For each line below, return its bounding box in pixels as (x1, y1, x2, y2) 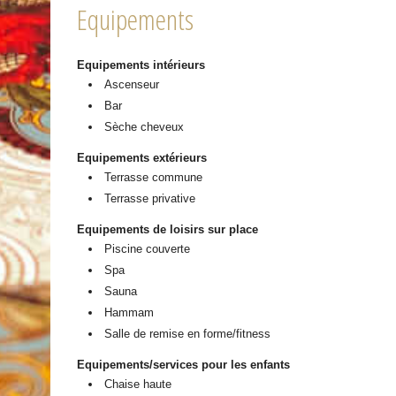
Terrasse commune (104, 170, 203, 184)
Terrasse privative (104, 191, 196, 205)
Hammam (104, 305, 155, 319)
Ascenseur (104, 77, 160, 91)
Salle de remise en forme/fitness (104, 326, 271, 340)
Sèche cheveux (104, 119, 185, 133)
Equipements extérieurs (77, 150, 208, 164)
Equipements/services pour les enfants (77, 357, 291, 371)
